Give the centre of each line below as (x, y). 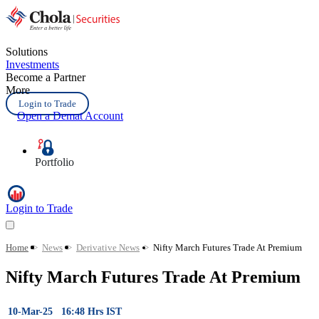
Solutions (27, 52)
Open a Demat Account (70, 116)
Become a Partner (46, 77)
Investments (32, 64)
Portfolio (54, 162)
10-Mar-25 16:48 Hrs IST (65, 311)
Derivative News (108, 247)
